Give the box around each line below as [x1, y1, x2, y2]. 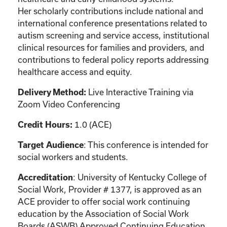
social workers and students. [18, 152, 128, 162]
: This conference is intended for [84, 139, 208, 149]
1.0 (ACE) [74, 119, 111, 129]
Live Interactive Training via [86, 87, 194, 97]
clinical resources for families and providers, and [18, 42, 204, 52]
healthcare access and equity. [18, 66, 132, 77]
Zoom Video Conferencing [18, 99, 120, 109]
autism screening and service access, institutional [18, 30, 209, 40]
